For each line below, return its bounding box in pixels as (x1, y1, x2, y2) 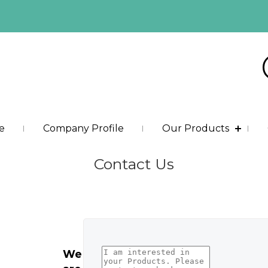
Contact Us (94, 155, 174, 173)
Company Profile (43, 123, 124, 134)
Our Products (162, 123, 229, 134)
